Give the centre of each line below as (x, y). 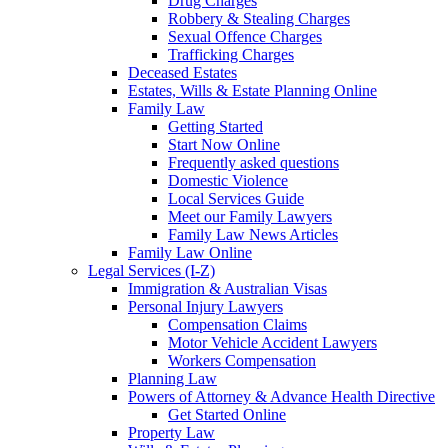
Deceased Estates (182, 72)
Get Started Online (227, 414)
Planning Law (172, 378)
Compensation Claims (237, 324)
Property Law (171, 432)
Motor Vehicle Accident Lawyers (272, 342)
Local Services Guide (236, 198)
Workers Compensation (242, 360)
